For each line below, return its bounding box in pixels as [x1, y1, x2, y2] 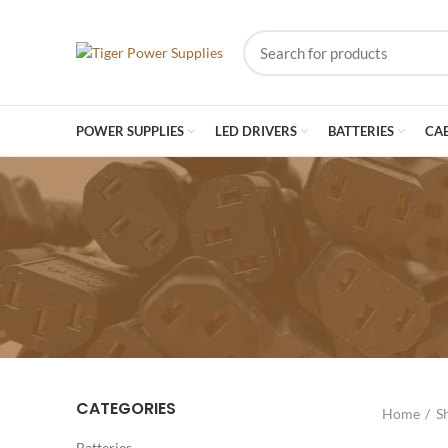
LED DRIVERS [215, 122, 297, 139]
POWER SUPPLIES [76, 122, 184, 139]
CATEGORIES [76, 397, 176, 420]
